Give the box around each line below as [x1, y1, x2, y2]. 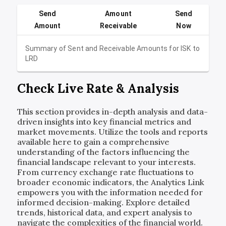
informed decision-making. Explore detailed [17, 197, 190, 208]
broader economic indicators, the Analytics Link [17, 177, 204, 188]
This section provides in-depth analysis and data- [17, 106, 208, 117]
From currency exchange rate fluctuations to [17, 167, 194, 178]
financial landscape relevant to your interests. [17, 157, 196, 167]
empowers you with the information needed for [17, 187, 203, 198]
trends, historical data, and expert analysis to [17, 207, 192, 218]
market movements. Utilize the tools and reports [17, 127, 208, 137]
